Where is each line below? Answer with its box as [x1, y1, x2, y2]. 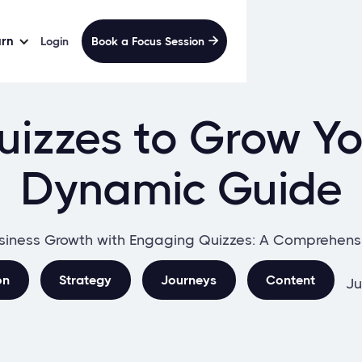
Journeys [161, 271, 217, 288]
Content [266, 271, 315, 288]
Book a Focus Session [90, 34, 204, 48]
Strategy [59, 271, 112, 288]
